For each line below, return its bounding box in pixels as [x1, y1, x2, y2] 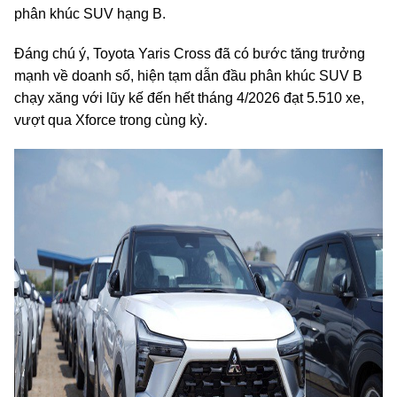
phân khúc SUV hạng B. [14, 6, 166, 21]
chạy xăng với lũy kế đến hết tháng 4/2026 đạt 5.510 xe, [14, 90, 364, 105]
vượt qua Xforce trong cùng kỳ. [14, 113, 207, 128]
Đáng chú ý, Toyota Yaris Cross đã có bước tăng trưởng [14, 46, 365, 61]
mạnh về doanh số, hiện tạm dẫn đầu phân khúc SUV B [14, 68, 362, 83]
